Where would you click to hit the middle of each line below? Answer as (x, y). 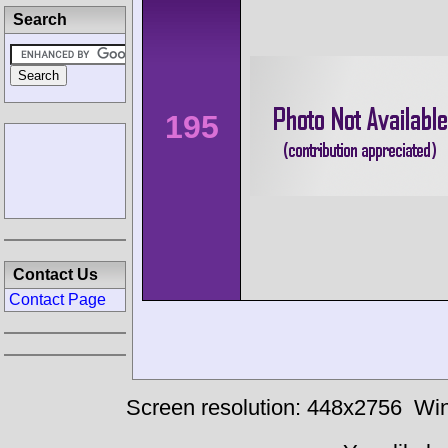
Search (40, 19)
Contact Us (55, 274)
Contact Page (57, 299)
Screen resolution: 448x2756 (263, 408)
